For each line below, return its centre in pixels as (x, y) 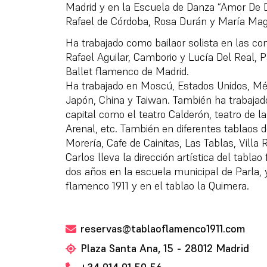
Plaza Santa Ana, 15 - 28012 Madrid (164, 248)
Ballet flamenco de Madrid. (127, 72)
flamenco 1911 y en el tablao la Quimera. (157, 186)
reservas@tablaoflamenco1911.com (163, 229)
